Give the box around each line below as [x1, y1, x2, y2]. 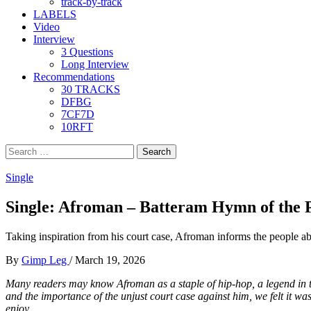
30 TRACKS [61, 83, 120, 95]
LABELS [33, 8, 76, 20]
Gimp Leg [22, 253, 69, 266]
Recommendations [33, 71, 115, 83]
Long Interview [61, 58, 129, 70]
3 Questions [61, 46, 113, 58]
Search [5, 144, 35, 155]
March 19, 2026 [75, 253, 145, 266]
